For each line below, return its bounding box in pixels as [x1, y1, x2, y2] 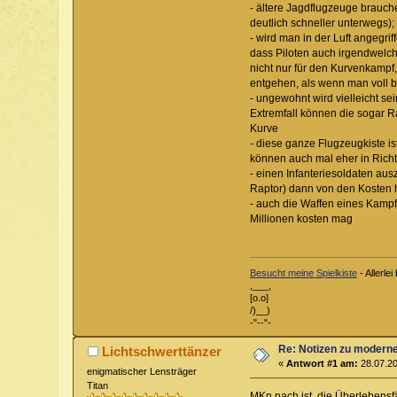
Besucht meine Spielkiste [249, 268, 357, 279]
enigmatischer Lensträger [87, 366, 198, 378]
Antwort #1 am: [286, 358, 359, 370]
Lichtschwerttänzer [101, 344, 222, 360]
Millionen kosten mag [249, 212, 353, 225]
